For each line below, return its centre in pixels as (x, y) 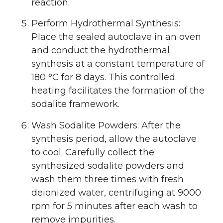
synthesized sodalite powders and (108, 166)
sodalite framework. (75, 104)
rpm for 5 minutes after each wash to (114, 206)
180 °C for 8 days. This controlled (103, 77)
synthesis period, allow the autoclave (114, 139)
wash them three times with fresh (108, 179)
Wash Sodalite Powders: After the (106, 126)
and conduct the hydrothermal (101, 51)
